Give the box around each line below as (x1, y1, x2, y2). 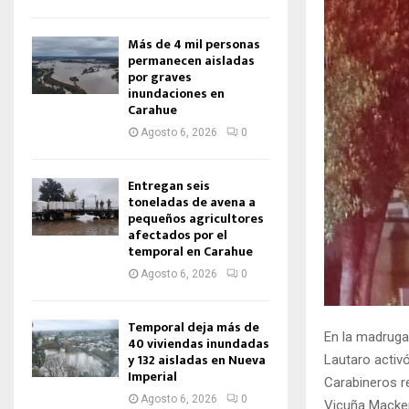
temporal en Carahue (128, 241, 253, 262)
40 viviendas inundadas (128, 333, 269, 354)
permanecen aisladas (128, 50, 255, 71)
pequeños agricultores (128, 208, 264, 229)
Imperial (128, 366, 177, 387)
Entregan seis (128, 175, 210, 196)
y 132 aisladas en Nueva (128, 350, 266, 371)
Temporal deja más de (128, 317, 259, 338)
